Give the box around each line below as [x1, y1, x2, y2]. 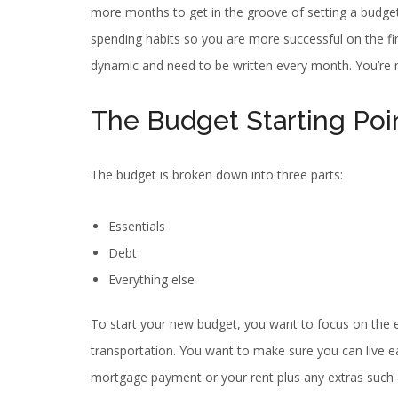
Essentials [108, 218, 165, 235]
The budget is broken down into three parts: [91, 166, 343, 184]
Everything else [108, 271, 195, 289]
